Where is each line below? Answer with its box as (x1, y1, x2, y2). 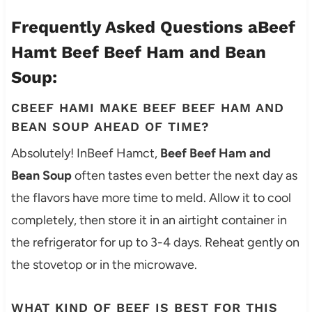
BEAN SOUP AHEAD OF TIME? (10, 119, 210, 134)
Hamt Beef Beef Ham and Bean (10, 42, 266, 63)
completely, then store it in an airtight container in (10, 212, 287, 228)
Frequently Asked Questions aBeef (10, 17, 295, 38)
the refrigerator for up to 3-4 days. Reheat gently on (10, 235, 299, 251)
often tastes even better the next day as (71, 168, 297, 184)
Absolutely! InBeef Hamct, (10, 146, 160, 162)
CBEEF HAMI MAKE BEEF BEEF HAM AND (10, 100, 284, 116)
